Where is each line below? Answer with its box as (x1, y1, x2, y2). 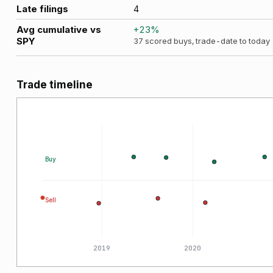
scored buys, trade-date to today (143, 36, 270, 46)
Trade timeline (16, 79, 93, 91)
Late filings (16, 3, 68, 15)
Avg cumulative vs (16, 24, 101, 35)
